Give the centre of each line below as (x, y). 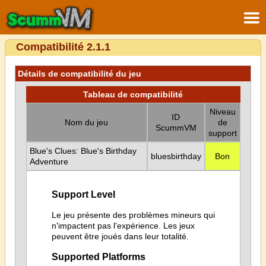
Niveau (222, 112)
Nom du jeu (86, 122)
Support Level (83, 194)
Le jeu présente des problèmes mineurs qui (133, 215)
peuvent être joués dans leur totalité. (120, 236)
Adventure (49, 161)
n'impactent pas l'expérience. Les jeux (123, 225)
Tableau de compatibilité (133, 94)
